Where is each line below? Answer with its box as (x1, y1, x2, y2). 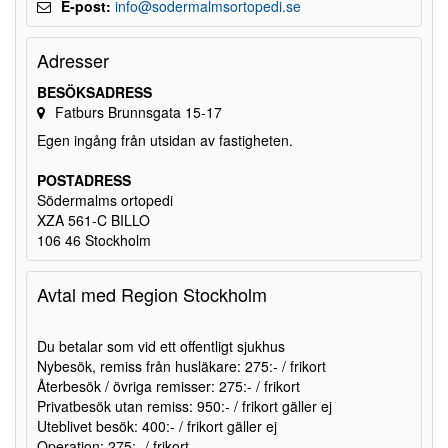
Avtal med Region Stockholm (37, 281, 267, 307)
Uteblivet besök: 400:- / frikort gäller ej (37, 416, 277, 436)
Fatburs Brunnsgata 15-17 (55, 102, 222, 122)
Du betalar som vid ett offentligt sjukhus (37, 336, 285, 356)
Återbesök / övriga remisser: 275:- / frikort (37, 376, 300, 396)
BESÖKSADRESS (37, 82, 152, 102)
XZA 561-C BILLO (37, 210, 150, 230)
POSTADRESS (37, 170, 131, 190)
